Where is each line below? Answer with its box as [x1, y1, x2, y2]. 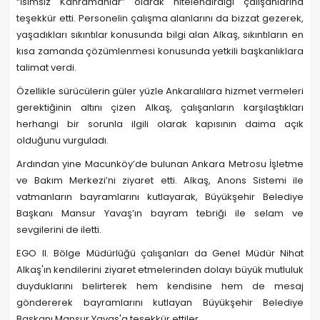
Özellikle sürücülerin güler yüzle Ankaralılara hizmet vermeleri [16, 84, 304, 98]
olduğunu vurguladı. [16, 134, 109, 147]
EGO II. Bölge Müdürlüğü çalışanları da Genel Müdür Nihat [16, 246, 304, 260]
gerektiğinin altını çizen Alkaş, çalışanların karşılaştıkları [16, 101, 304, 114]
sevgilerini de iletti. [16, 223, 101, 236]
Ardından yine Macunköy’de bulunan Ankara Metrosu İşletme [16, 157, 304, 171]
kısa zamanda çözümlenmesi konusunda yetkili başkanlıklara [16, 44, 304, 58]
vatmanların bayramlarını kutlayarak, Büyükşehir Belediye [16, 190, 304, 204]
